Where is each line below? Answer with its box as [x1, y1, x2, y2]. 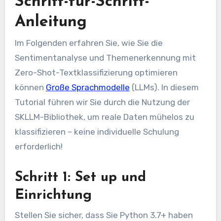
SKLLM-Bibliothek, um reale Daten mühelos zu [14, 112, 194, 122]
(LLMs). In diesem [129, 82, 199, 93]
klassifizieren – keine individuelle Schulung [14, 127, 179, 137]
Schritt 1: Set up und [14, 171, 146, 185]
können [14, 82, 46, 93]
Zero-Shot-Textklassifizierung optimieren [14, 68, 178, 78]
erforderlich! [14, 142, 63, 152]
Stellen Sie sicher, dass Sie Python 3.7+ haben [14, 210, 193, 220]
